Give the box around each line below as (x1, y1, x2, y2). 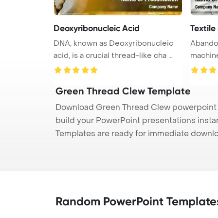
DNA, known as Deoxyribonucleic (54, 38, 173, 48)
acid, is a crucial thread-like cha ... (54, 50, 173, 60)
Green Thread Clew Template (55, 85, 191, 97)
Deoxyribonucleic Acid (54, 22, 140, 34)
